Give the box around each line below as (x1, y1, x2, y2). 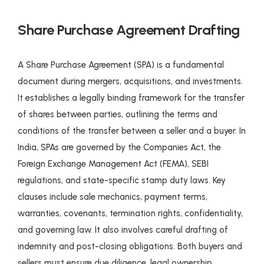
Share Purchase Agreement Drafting (18, 21, 240, 38)
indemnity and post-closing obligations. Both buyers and (18, 240, 242, 252)
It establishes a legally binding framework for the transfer (18, 92, 245, 103)
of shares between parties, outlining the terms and (18, 108, 217, 120)
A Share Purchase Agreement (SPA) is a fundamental (18, 59, 224, 70)
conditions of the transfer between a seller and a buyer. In (18, 125, 246, 136)
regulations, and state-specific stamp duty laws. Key (18, 174, 226, 186)
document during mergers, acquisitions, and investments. (18, 75, 243, 87)
